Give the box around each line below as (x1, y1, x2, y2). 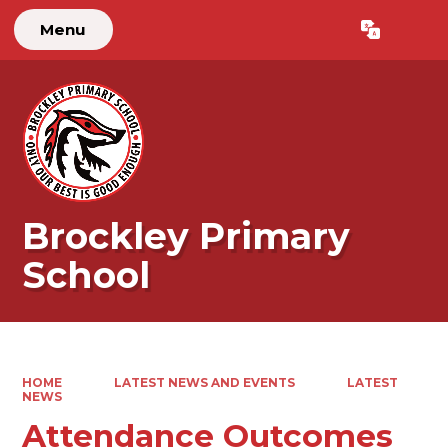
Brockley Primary (22, 214, 351, 259)
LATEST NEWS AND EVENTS (114, 375, 295, 391)
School (22, 253, 151, 298)
